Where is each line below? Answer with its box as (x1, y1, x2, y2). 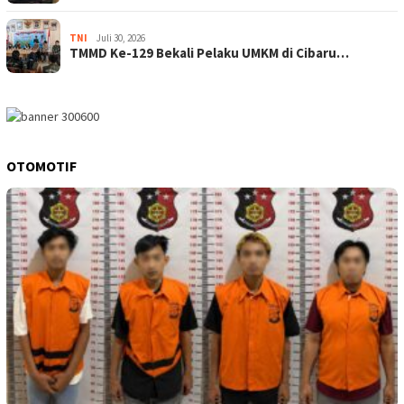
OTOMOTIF (6, 157, 77, 176)
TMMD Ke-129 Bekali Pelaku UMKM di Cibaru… (69, 44, 349, 62)
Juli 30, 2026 (96, 32, 145, 45)
